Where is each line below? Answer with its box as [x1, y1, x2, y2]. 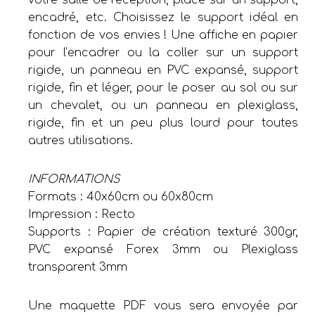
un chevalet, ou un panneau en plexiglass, [28, 98, 299, 112]
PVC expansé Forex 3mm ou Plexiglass [28, 243, 299, 256]
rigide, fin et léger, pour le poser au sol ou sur [28, 81, 299, 94]
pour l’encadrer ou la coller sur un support [28, 46, 299, 59]
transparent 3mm [28, 260, 128, 274]
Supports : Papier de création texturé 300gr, [28, 225, 299, 238]
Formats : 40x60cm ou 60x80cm [28, 190, 214, 203]
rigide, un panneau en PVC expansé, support [28, 63, 299, 77]
